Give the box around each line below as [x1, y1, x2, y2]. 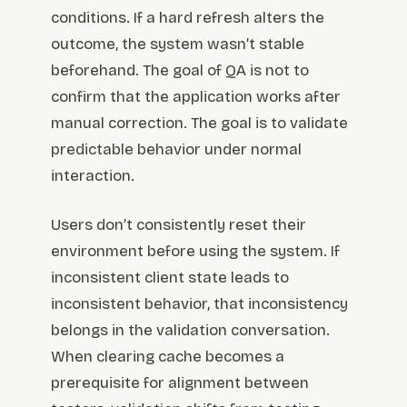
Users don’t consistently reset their [51, 215, 306, 235]
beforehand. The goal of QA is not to [51, 61, 309, 81]
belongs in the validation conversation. [51, 321, 330, 341]
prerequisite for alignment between [51, 373, 309, 393]
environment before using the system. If [51, 242, 340, 262]
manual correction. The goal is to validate [51, 114, 348, 134]
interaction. [51, 166, 134, 186]
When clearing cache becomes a [51, 347, 284, 367]
